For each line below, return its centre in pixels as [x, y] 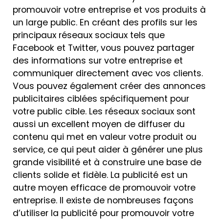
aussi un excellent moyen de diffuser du [99, 124]
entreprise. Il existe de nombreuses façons [103, 200]
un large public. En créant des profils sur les [105, 22]
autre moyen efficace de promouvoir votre [104, 187]
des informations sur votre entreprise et [98, 60]
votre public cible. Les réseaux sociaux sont [104, 111]
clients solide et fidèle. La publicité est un [100, 175]
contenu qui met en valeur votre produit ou [105, 137]
